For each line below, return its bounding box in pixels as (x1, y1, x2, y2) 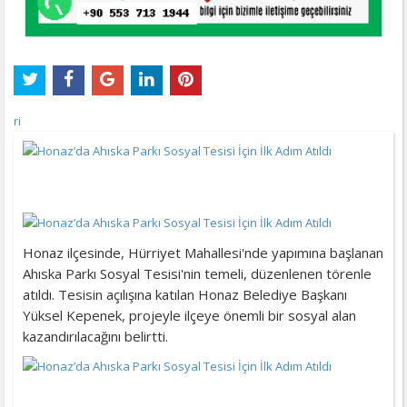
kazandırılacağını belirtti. (23, 326, 168, 345)
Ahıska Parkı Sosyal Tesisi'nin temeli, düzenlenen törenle (23, 263, 372, 283)
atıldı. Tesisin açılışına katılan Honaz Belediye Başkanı (23, 284, 347, 303)
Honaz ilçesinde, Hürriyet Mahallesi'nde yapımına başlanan (23, 243, 383, 262)
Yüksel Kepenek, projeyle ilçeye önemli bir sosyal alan (23, 305, 356, 324)
